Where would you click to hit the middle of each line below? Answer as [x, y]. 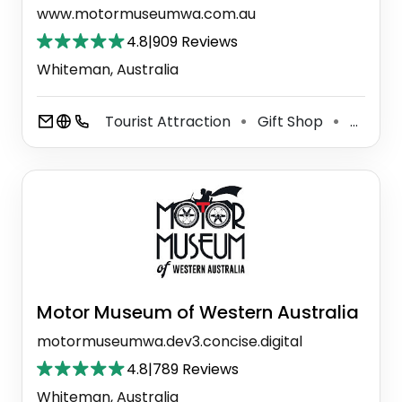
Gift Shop [290, 122]
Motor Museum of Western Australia [198, 313]
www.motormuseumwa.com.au [146, 14]
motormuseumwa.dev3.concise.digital [170, 342]
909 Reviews [195, 42]
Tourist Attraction [170, 122]
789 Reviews [196, 370]
